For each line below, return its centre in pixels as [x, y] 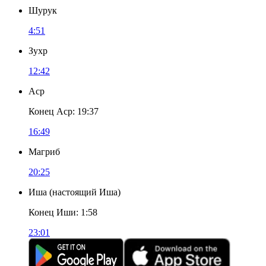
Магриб [44, 152]
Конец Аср [50, 111]
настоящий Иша [85, 192]
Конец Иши [52, 212]
